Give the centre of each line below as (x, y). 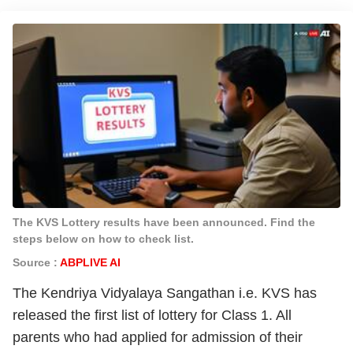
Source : (36, 262)
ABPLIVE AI (92, 262)
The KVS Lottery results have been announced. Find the (164, 222)
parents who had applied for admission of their (158, 337)
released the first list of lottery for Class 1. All (152, 315)
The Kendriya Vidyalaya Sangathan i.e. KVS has (165, 293)
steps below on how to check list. (103, 239)
